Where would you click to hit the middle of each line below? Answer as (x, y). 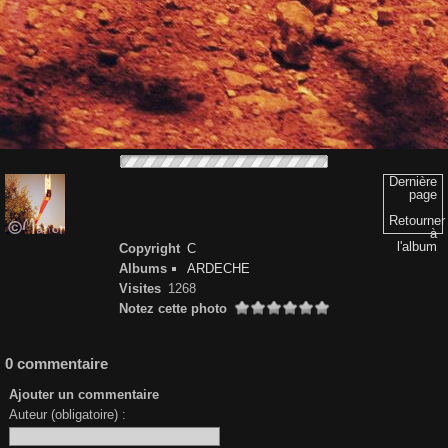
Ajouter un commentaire (84, 395)
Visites (140, 288)
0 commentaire (56, 364)
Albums (143, 268)
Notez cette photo (173, 308)
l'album (417, 246)
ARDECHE (218, 268)
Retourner (417, 220)
